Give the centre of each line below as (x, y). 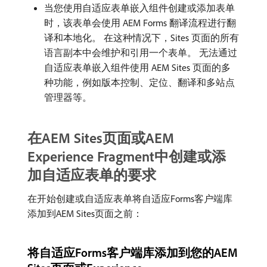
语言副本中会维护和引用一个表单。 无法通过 (141, 52)
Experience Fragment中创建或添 (127, 156)
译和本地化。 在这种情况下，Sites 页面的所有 (142, 37)
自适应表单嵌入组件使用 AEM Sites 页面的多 (137, 67)
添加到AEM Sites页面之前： (85, 213)
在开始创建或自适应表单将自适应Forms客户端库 (130, 198)
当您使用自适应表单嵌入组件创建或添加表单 (139, 7)
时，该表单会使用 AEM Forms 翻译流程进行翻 (140, 22)
